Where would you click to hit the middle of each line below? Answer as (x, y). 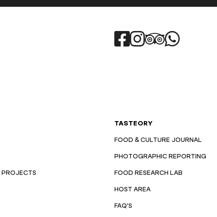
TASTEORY (133, 124)
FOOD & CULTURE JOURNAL (158, 140)
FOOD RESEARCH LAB (148, 173)
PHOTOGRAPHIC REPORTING (160, 157)
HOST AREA (132, 190)
